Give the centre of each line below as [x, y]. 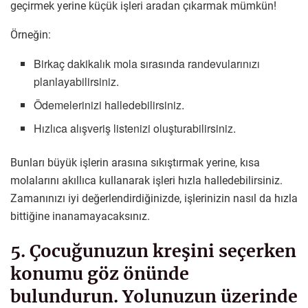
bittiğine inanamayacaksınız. [80, 217]
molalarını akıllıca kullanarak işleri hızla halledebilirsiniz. [146, 181]
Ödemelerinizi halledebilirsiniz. [109, 105]
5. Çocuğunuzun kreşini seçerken [153, 251]
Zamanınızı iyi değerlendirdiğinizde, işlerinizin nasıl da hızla [154, 199]
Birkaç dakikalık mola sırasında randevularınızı [147, 64]
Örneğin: [31, 35]
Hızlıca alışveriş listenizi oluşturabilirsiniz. [135, 129]
